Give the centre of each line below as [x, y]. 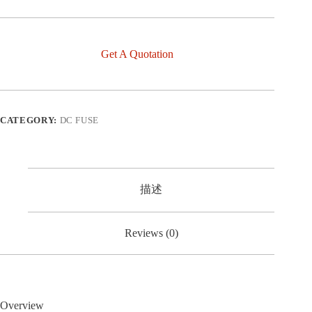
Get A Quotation [138, 54]
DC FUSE [79, 120]
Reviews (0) [151, 233]
